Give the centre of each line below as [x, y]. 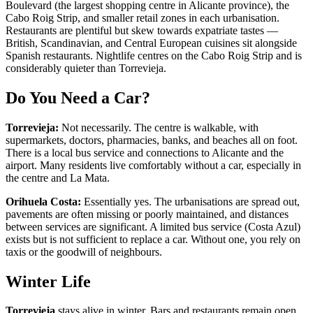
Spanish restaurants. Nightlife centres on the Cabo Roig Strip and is [154, 55]
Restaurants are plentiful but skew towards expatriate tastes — [142, 30]
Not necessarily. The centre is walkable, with [159, 127]
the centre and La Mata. [58, 177]
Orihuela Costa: [43, 201]
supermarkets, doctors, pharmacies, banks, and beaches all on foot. [152, 140]
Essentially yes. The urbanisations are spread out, [190, 201]
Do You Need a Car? [78, 97]
